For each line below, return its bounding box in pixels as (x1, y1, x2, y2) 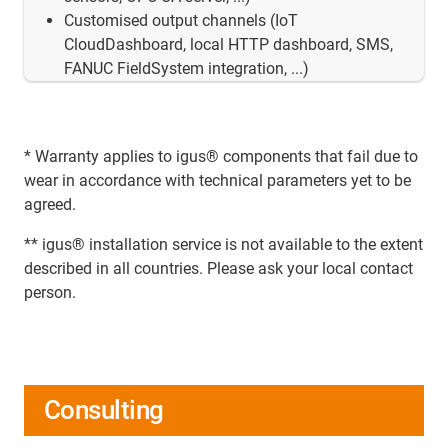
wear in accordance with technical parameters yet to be (24, 170, 411, 190)
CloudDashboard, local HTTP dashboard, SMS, (64, 34, 393, 54)
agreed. (24, 194, 76, 214)
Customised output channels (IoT (64, 10, 298, 30)
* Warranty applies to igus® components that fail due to (24, 146, 418, 166)
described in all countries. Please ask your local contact (24, 258, 413, 278)
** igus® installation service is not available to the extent (24, 234, 423, 254)
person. (24, 282, 76, 302)
